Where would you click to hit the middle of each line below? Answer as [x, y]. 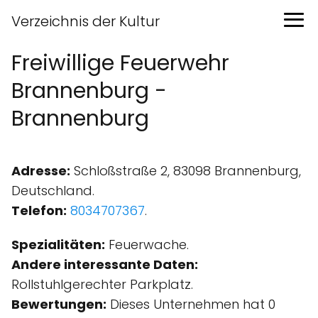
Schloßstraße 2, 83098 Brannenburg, [186, 171]
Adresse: [41, 171]
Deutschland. [53, 191]
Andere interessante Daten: [105, 264]
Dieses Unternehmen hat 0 [191, 304]
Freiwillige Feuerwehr [120, 63]
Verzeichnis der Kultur [86, 21]
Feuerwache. [147, 245]
